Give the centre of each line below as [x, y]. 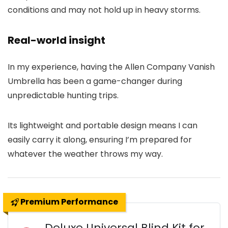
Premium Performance [68, 202]
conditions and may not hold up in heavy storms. [104, 10]
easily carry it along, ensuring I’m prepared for [100, 140]
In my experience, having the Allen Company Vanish [111, 67]
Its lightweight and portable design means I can [103, 126]
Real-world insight [56, 40]
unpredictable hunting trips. [63, 96]
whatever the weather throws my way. [85, 154]
